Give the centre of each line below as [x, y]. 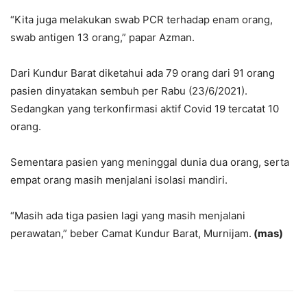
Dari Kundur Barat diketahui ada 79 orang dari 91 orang [143, 73]
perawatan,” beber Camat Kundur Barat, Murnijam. [131, 234]
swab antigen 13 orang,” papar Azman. [102, 38]
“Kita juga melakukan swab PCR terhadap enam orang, [142, 20]
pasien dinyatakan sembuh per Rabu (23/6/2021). [129, 91]
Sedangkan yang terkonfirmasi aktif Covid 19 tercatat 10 [145, 109]
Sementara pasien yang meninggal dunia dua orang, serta [150, 162]
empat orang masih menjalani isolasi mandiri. [119, 180]
